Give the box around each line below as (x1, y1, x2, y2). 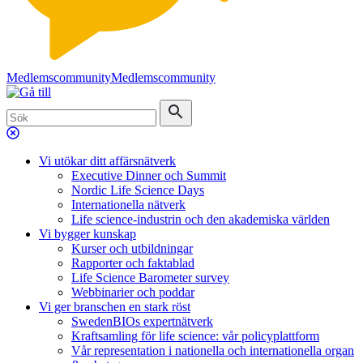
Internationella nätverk (71, 198, 186, 211)
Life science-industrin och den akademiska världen (71, 212, 330, 226)
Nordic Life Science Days (71, 183, 204, 197)
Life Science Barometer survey (71, 271, 229, 284)
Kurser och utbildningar (71, 241, 193, 255)
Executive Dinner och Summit (71, 169, 226, 182)
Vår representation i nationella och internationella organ (71, 344, 354, 357)
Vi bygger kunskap (39, 227, 136, 241)
